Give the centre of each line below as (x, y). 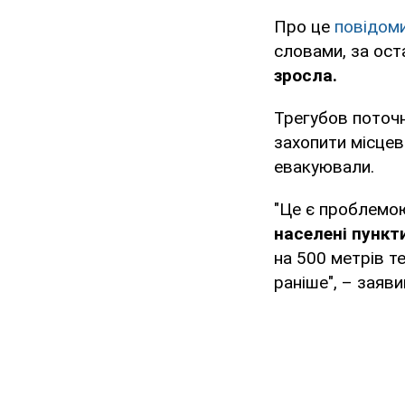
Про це (304, 27)
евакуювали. (324, 167)
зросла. (306, 76)
